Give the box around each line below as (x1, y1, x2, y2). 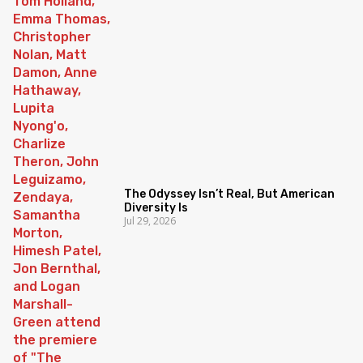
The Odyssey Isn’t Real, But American (124, 186, 335, 201)
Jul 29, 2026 (124, 213, 177, 228)
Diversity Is (124, 200, 189, 215)
